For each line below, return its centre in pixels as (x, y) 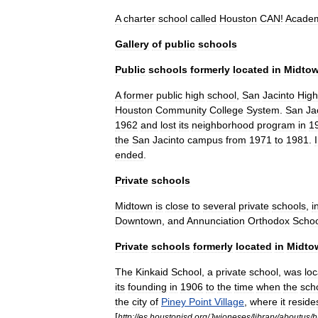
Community (181, 110)
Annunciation (216, 221)
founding (147, 287)
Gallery (132, 44)
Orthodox (269, 221)
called (203, 18)
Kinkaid (152, 272)
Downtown (138, 221)
